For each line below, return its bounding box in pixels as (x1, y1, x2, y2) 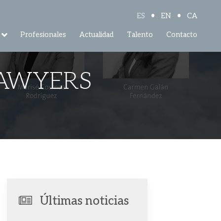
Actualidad (79, 30, 114, 39)
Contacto (166, 30, 197, 39)
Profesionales (20, 30, 67, 39)
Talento (127, 30, 153, 39)
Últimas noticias (39, 194, 129, 209)
